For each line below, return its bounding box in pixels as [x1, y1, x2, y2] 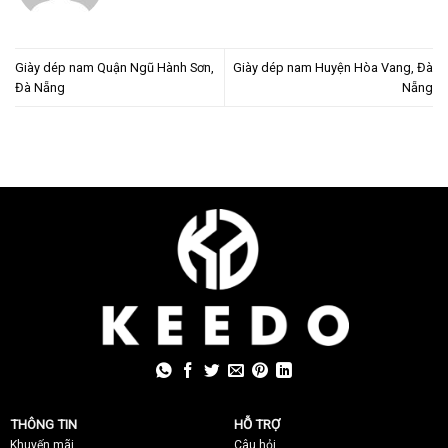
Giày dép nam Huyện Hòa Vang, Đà [233, 59, 433, 75]
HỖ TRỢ [234, 417, 280, 433]
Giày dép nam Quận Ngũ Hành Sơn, [15, 59, 214, 75]
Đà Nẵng [15, 79, 65, 95]
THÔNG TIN [10, 417, 77, 433]
